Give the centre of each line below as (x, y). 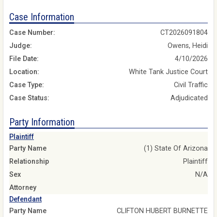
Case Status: (29, 98)
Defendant (25, 199)
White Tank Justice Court (168, 72)
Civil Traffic (191, 85)
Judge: (21, 46)
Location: (24, 72)
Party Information (42, 122)
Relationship (29, 161)
